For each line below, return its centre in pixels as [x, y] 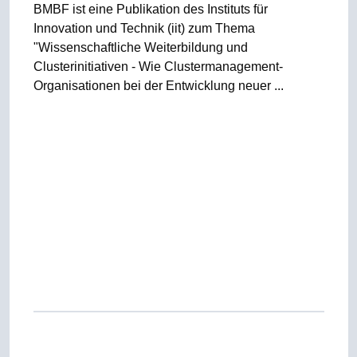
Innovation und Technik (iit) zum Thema [144, 28]
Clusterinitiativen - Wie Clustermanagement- [158, 67]
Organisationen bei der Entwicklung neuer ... [158, 86]
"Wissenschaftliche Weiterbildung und [140, 47]
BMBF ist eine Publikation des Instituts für [150, 9]
